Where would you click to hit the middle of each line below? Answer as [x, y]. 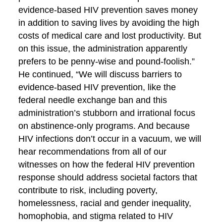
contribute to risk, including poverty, [88, 190]
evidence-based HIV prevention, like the [97, 87]
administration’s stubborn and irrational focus [107, 113]
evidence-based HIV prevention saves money [108, 10]
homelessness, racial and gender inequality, [105, 203]
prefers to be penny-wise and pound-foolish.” [107, 61]
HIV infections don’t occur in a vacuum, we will [110, 139]
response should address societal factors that [108, 177]
